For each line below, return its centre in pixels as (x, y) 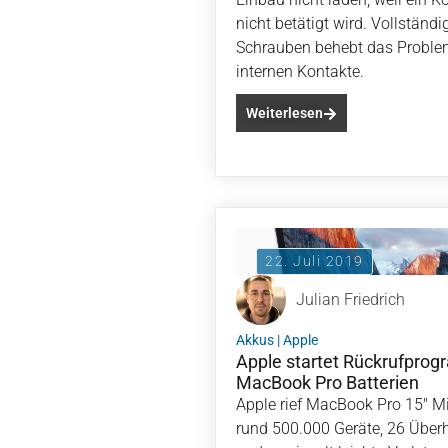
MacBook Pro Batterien (327, 382)
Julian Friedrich (350, 299)
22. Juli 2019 (314, 261)
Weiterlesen (284, 113)
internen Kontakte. (300, 71)
